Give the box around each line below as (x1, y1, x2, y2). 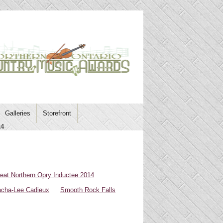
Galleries (5, 110, 30, 117)
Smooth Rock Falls (60, 186, 116, 194)
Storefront (43, 110, 71, 117)
